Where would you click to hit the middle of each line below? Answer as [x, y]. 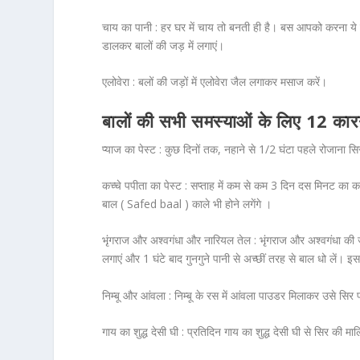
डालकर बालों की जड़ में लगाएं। [164, 45]
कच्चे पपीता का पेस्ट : [145, 186]
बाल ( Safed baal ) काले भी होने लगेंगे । [187, 204]
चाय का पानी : [132, 27]
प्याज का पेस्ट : [134, 149]
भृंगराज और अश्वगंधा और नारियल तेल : [181, 240]
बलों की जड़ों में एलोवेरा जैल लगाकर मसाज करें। [231, 82]
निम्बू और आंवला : [137, 295]
